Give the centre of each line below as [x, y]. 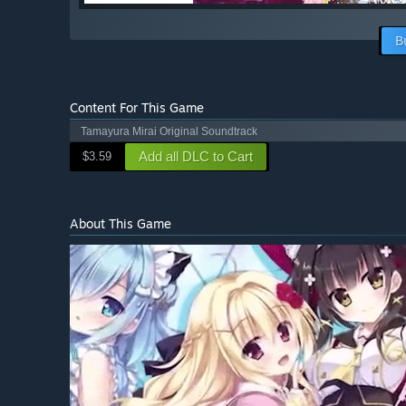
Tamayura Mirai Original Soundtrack [169, 131]
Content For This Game [137, 108]
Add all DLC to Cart [196, 157]
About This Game [121, 224]
